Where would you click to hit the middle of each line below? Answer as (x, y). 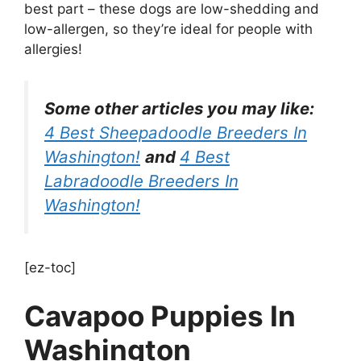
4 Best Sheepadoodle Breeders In (176, 132)
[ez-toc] (50, 268)
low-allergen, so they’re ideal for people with (168, 29)
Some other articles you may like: (179, 108)
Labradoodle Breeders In (141, 180)
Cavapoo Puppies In (160, 315)
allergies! (53, 50)
